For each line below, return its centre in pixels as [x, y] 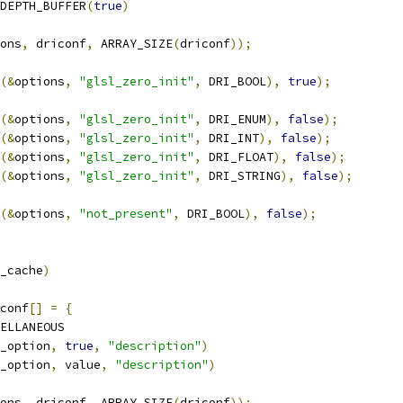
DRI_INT [230, 138]
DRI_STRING [241, 176]
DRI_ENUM [234, 119]
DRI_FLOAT [237, 157]
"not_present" [126, 214]
